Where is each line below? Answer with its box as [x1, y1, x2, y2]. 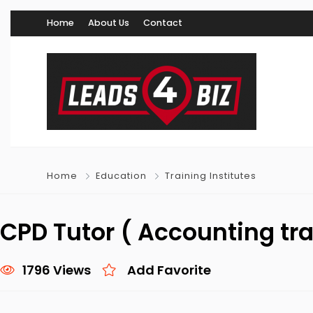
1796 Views [22, 261, 91, 279]
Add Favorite [127, 261, 211, 279]
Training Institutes [165, 170, 256, 182]
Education [96, 170, 147, 182]
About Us [88, 17, 129, 29]
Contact [143, 17, 182, 29]
